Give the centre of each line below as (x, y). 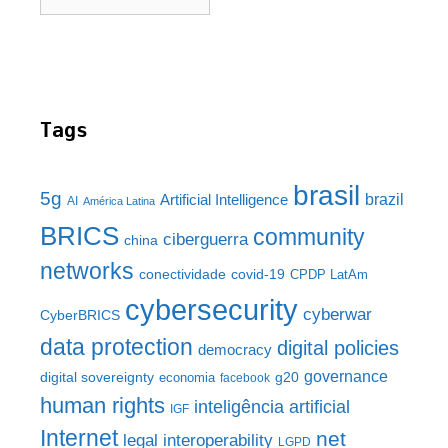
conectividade (182, 274)
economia (187, 378)
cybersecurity (211, 310)
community (309, 238)
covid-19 (258, 274)
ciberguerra (205, 240)
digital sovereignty (97, 377)
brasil (326, 196)
